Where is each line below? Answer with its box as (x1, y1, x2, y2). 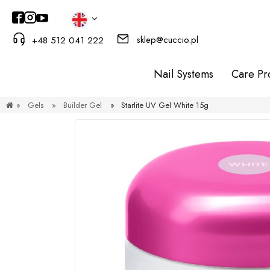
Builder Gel (63, 99, 102, 111)
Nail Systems (154, 66, 213, 82)
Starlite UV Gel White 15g (121, 99, 209, 111)
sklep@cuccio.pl (136, 33, 199, 46)
